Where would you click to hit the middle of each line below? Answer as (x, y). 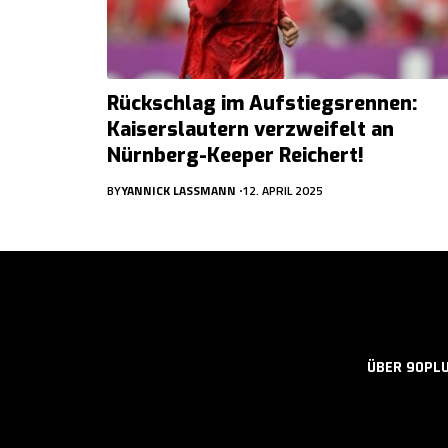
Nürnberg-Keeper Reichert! (235, 155)
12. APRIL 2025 (282, 190)
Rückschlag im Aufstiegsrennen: (262, 103)
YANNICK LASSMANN (178, 190)
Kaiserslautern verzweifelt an (250, 129)
